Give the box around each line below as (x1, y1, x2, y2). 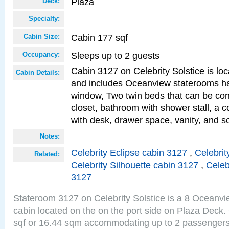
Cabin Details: (16, 68, 60, 76)
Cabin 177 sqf (71, 32, 128, 43)
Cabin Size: (24, 33, 60, 40)
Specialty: (29, 15, 60, 22)
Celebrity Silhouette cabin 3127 (71, 159, 198, 170)
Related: (34, 150, 60, 158)
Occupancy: (22, 51, 60, 58)
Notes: (40, 132, 60, 140)
